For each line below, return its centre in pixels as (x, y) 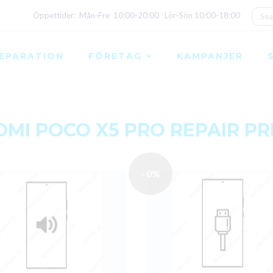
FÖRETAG (115, 56)
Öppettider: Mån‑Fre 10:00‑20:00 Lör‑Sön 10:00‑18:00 (136, 15)
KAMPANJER (210, 56)
